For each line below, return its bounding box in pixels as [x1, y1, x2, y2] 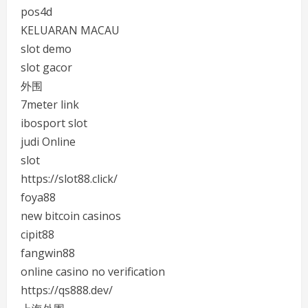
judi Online [21, 134, 76, 149]
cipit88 [21, 227, 54, 242]
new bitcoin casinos [21, 208, 121, 223]
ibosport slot [21, 115, 87, 131]
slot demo [21, 41, 71, 56]
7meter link [21, 97, 79, 112]
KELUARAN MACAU [21, 23, 120, 38]
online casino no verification [21, 264, 165, 279]
